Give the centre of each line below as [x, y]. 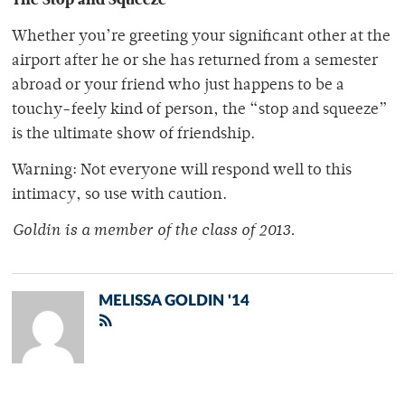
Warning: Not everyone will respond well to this [182, 171]
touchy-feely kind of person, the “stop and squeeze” [200, 111]
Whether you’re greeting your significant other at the [201, 38]
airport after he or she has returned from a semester [195, 62]
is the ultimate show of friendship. [133, 135]
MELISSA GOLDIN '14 [174, 301]
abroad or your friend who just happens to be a [178, 86]
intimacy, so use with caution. [119, 196]
